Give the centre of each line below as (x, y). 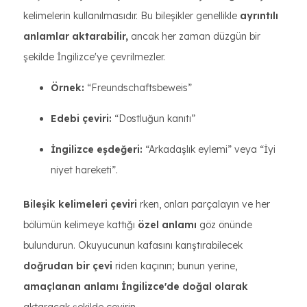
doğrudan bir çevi (68, 266)
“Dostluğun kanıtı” (153, 119)
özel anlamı (167, 225)
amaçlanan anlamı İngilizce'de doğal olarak (136, 286)
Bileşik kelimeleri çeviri (80, 204)
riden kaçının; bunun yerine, (175, 266)
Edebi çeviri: (81, 119)
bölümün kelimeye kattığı (81, 225)
